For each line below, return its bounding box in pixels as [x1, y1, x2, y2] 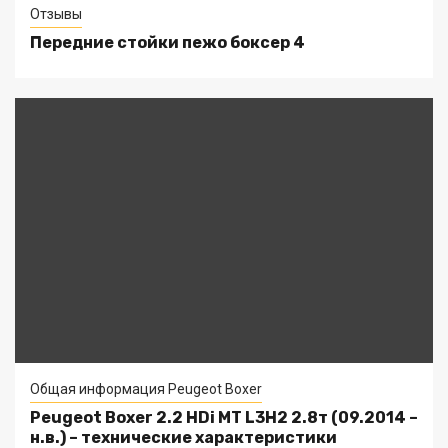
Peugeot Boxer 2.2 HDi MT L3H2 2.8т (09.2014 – [30, 408, 418, 428]
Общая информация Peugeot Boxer [30, 381, 262, 398]
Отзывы [30, 6, 82, 23]
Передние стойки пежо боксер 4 [30, 33, 305, 53]
